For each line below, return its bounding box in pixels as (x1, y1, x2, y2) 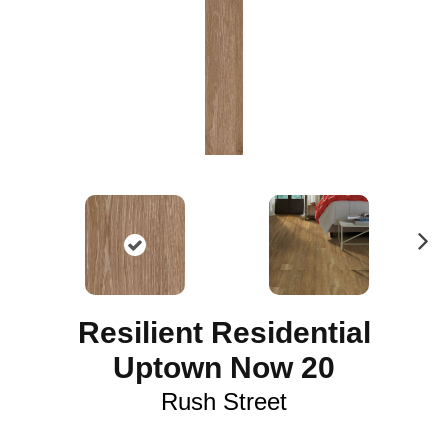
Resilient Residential (77, 315, 371, 349)
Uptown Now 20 (113, 350, 335, 384)
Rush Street (161, 387, 287, 415)
